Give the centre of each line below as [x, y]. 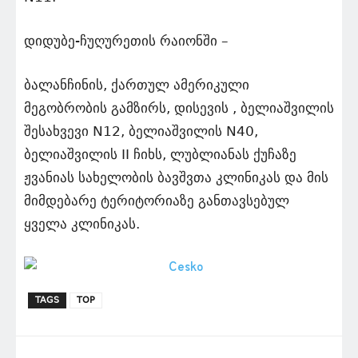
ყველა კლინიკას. [82, 223]
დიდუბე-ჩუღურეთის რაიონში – [126, 40]
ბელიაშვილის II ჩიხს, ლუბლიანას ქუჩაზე [160, 154]
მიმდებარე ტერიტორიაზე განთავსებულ [157, 200]
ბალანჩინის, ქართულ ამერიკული [137, 84]
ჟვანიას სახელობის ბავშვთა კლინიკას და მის [176, 177]
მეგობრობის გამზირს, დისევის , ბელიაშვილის [179, 107]
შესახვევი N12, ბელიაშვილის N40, [141, 131]
